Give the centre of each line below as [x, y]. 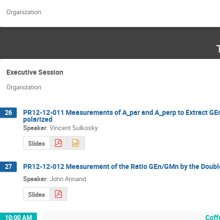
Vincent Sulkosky [74, 127]
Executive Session [35, 72]
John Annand [68, 179]
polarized [38, 119]
